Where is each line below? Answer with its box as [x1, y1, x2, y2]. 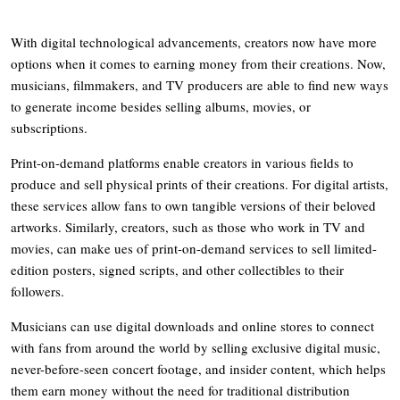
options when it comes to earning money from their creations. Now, [11, 54, 386, 72]
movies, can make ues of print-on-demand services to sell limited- [11, 238, 377, 257]
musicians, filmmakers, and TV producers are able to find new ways [11, 75, 388, 94]
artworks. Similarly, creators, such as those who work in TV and [11, 217, 365, 236]
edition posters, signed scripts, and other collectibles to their [11, 260, 344, 279]
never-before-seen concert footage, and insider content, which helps [11, 359, 386, 378]
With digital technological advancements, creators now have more [11, 32, 377, 51]
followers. [11, 281, 64, 300]
